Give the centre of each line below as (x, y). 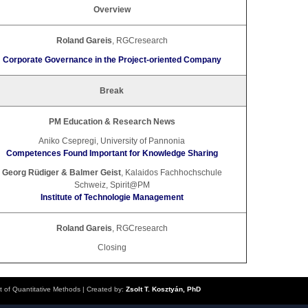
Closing (112, 248)
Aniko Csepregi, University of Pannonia (112, 141)
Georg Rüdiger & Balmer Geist (61, 173)
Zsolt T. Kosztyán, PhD (163, 289)
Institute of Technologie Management (112, 198)
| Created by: (103, 289)
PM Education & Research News (112, 122)
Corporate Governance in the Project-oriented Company (112, 60)
